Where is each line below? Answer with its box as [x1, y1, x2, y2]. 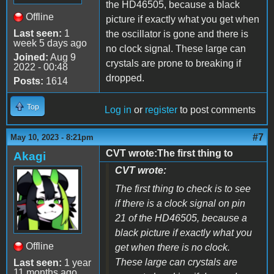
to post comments [177, 104, 256, 115]
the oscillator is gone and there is [106, 28, 248, 39]
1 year [62, 257, 91, 268]
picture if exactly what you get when [106, 13, 259, 24]
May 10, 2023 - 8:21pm [10, 132, 94, 142]
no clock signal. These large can [106, 43, 246, 54]
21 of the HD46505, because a [115, 212, 247, 223]
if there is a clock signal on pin [115, 198, 245, 209]
